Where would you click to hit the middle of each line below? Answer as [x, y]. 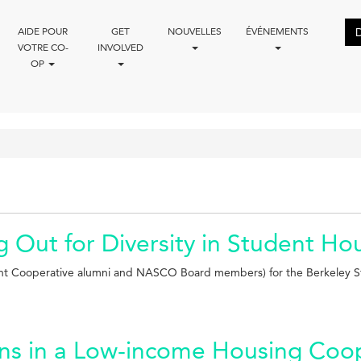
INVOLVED [120, 47]
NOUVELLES [194, 31]
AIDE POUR [43, 31]
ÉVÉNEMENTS [277, 31]
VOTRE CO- [43, 47]
